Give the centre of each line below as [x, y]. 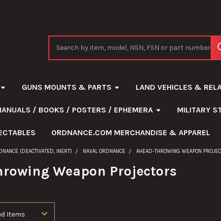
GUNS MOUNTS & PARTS [66, 87]
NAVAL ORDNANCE [104, 151]
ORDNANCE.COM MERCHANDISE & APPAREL [130, 132]
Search [60, 40]
